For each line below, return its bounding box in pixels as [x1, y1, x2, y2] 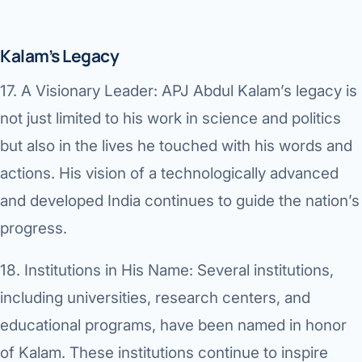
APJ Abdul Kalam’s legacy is [158, 82, 357, 101]
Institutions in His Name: [24, 261, 193, 280]
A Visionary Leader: [21, 82, 158, 101]
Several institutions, [193, 261, 334, 280]
